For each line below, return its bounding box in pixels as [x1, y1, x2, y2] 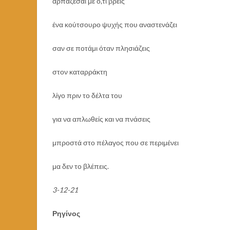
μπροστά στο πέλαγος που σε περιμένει [52, 138, 179, 147]
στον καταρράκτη [52, 67, 107, 76]
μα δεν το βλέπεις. [52, 161, 109, 170]
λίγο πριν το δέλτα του [52, 90, 122, 100]
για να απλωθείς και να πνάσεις [52, 114, 150, 123]
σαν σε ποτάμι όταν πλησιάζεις [52, 43, 150, 52]
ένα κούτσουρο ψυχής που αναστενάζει [52, 20, 177, 29]
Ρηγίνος [52, 208, 80, 218]
